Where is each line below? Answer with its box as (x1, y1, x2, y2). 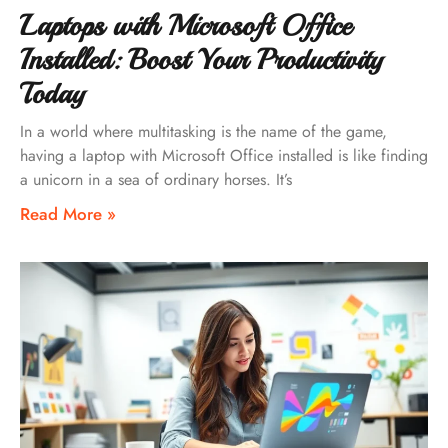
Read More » (20, 201, 116, 226)
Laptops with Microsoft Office (20, 6, 351, 44)
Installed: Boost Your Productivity (20, 40, 382, 78)
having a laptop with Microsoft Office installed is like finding (20, 143, 428, 167)
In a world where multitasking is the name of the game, (20, 119, 387, 143)
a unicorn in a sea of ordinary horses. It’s (20, 167, 292, 191)
